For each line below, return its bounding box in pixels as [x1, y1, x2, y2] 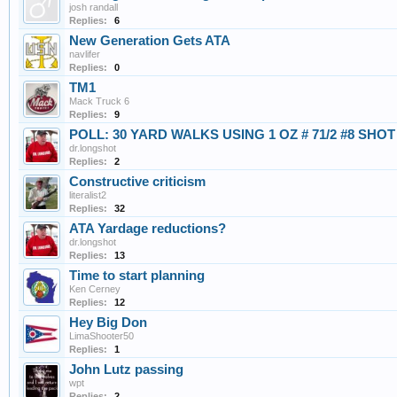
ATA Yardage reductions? [69, 222, 226, 237]
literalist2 [69, 190, 106, 201]
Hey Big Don [69, 315, 147, 331]
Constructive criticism [69, 175, 206, 190]
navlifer [69, 49, 100, 60]
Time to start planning [69, 269, 205, 284]
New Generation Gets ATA [69, 34, 230, 49]
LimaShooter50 [69, 331, 134, 342]
